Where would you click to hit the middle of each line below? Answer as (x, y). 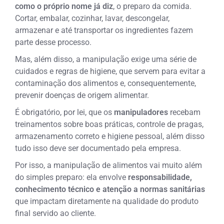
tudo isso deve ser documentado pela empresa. (98, 148)
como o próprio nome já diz (64, 6)
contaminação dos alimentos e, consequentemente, (106, 83)
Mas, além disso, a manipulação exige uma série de (106, 59)
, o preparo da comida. (152, 6)
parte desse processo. (53, 42)
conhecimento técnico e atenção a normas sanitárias (110, 189)
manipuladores (141, 112)
